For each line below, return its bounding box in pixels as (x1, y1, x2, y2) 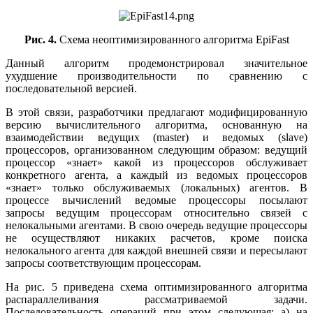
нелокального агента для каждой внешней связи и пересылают (6, 245, 307, 257)
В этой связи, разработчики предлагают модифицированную (6, 106, 307, 119)
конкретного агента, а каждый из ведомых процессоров (6, 169, 307, 182)
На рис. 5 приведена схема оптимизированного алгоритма (6, 281, 307, 293)
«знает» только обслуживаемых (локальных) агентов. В (6, 182, 307, 194)
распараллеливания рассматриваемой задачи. (6, 293, 307, 306)
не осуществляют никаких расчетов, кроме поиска (6, 232, 307, 245)
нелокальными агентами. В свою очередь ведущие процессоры (6, 219, 307, 232)
